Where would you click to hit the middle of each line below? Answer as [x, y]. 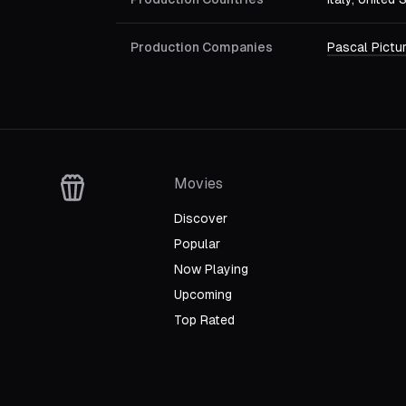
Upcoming [203, 295]
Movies [198, 184]
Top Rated [204, 320]
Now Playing [211, 269]
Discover [201, 218]
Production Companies [202, 47]
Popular [197, 244]
